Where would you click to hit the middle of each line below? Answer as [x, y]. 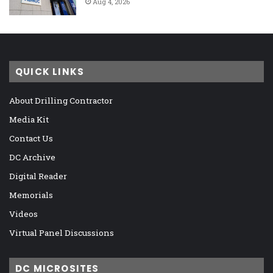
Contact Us [31, 138]
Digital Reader [38, 176]
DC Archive [32, 157]
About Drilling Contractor [61, 100]
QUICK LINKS [50, 71]
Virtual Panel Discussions [62, 232]
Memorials [31, 195]
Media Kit [29, 119]
